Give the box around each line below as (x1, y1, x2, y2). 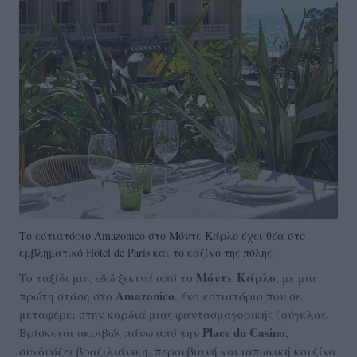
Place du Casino (202, 324, 285, 342)
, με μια (276, 269, 316, 286)
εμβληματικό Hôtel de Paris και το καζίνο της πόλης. (19, 245, 275, 261)
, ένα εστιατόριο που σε (175, 288, 301, 304)
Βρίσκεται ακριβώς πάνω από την (19, 324, 202, 341)
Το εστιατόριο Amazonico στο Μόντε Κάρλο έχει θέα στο (19, 228, 305, 244)
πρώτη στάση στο (19, 288, 116, 304)
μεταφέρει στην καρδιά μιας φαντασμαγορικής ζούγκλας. (19, 306, 329, 323)
